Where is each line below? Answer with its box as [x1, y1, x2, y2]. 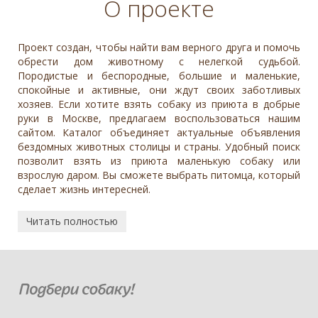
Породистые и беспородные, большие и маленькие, [18, 68, 300, 82]
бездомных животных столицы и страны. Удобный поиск [18, 139, 300, 153]
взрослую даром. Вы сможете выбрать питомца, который [18, 168, 300, 182]
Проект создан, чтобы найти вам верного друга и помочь [18, 40, 300, 54]
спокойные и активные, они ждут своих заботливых [18, 82, 300, 97]
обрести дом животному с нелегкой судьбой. [18, 54, 300, 68]
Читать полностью [26, 214, 118, 228]
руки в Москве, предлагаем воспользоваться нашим [18, 111, 300, 125]
